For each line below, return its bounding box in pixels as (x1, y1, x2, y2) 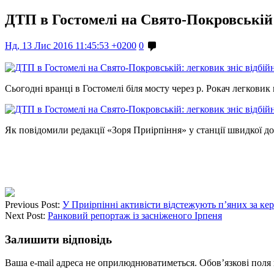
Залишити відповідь (5, 232, 112, 246)
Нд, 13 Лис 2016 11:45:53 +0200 (5, 40, 136, 51)
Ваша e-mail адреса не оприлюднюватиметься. (5, 257, 197, 268)
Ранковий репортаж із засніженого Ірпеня (48, 210, 222, 221)
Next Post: (5, 210, 48, 221)
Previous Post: (5, 199, 62, 210)
